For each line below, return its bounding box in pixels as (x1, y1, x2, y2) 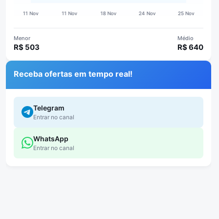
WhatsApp (33, 134, 69, 143)
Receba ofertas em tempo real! (14, 68, 133, 79)
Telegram (33, 103, 65, 112)
